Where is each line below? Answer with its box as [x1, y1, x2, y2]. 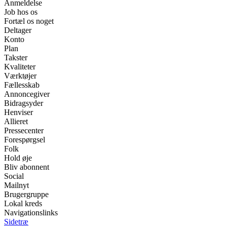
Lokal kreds [4, 199, 42, 208]
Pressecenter [4, 126, 44, 135]
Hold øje [4, 153, 32, 162]
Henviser [4, 107, 33, 117]
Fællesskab [4, 80, 40, 89]
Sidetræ [4, 217, 28, 226]
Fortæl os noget [4, 16, 54, 25]
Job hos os [4, 7, 37, 16]
